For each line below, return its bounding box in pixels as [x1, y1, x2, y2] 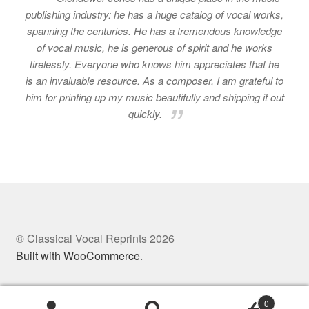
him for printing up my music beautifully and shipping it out [25, 89, 284, 104]
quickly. [128, 106, 165, 121]
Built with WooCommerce [15, 248, 140, 264]
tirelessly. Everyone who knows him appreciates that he [30, 56, 279, 71]
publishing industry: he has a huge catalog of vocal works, [26, 6, 283, 21]
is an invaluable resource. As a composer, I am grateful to [26, 72, 283, 88]
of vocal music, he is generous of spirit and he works [37, 39, 272, 54]
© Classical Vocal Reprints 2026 [15, 230, 175, 247]
